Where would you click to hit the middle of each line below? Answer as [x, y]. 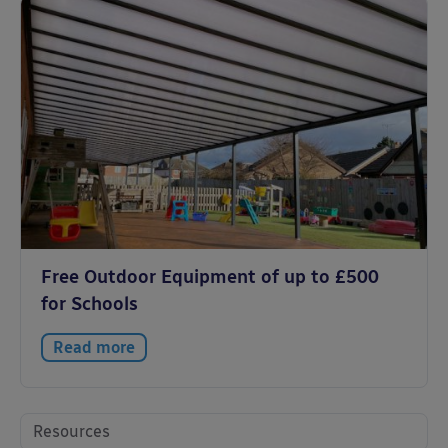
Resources [71, 431]
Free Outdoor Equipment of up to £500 [210, 277]
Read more [94, 347]
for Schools [89, 304]
